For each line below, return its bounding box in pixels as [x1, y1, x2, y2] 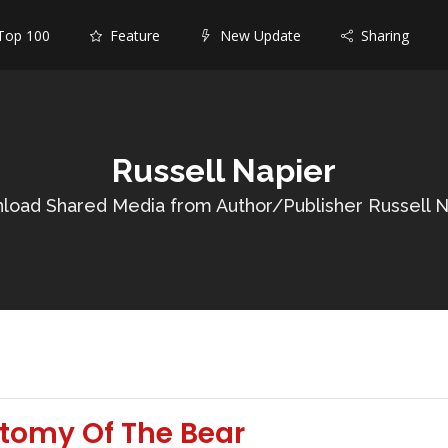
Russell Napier [112, 151, 336, 189]
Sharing [353, 26, 409, 45]
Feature [102, 26, 160, 45]
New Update [212, 26, 301, 45]
